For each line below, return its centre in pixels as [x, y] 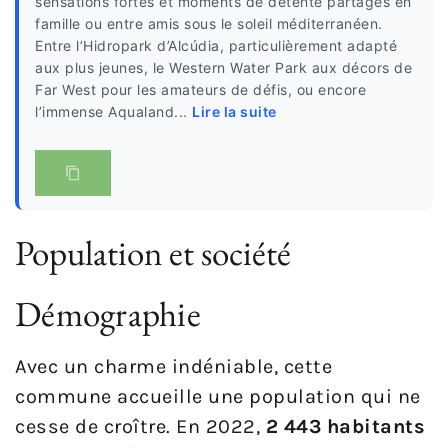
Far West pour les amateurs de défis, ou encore [200, 90]
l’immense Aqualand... [113, 112]
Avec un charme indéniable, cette [173, 367]
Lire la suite [234, 112]
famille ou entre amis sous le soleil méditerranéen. [209, 24]
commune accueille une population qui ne [218, 397]
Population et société [153, 253]
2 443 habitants [345, 427]
